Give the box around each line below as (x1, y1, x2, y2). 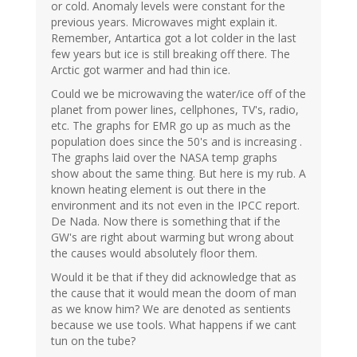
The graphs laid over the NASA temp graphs (51, 150, 277, 166)
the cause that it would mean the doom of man (51, 285, 296, 301)
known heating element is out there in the (51, 182, 266, 198)
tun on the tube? (51, 333, 135, 349)
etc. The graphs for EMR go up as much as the (51, 118, 291, 134)
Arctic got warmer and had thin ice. (51, 62, 230, 78)
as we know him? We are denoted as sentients (51, 301, 291, 317)
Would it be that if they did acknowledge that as (51, 269, 296, 285)
